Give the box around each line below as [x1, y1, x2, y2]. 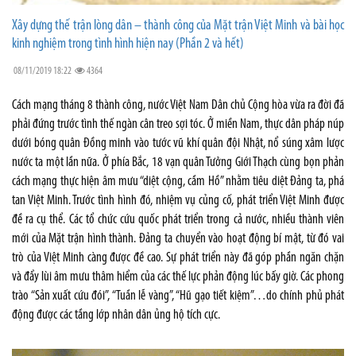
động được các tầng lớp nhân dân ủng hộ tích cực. [12, 308, 220, 322]
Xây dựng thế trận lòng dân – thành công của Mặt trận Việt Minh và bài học [12, 17, 344, 33]
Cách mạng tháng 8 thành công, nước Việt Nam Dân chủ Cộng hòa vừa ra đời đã [12, 98, 344, 112]
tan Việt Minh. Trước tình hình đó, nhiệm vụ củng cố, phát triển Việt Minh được [12, 193, 344, 207]
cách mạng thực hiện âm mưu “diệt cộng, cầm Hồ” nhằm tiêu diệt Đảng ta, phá [12, 174, 344, 188]
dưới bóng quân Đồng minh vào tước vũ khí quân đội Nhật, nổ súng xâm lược [12, 136, 344, 150]
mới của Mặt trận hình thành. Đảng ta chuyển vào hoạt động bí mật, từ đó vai [12, 231, 344, 246]
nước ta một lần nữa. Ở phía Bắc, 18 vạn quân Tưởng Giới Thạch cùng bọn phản [12, 155, 344, 169]
